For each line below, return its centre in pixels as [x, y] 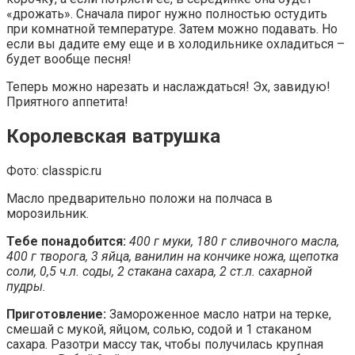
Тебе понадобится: [66, 242]
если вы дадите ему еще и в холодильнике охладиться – [176, 44]
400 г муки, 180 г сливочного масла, [234, 242]
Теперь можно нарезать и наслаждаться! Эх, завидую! [168, 87]
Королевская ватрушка [113, 137]
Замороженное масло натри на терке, [219, 315]
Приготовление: [56, 315]
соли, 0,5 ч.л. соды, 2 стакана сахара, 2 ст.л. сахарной [159, 272]
